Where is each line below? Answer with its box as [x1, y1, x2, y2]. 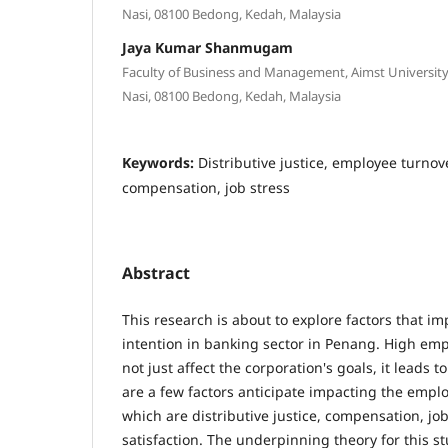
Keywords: [122, 152, 198, 172]
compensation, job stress [122, 177, 290, 197]
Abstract [122, 261, 190, 284]
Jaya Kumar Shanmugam [122, 37, 293, 57]
